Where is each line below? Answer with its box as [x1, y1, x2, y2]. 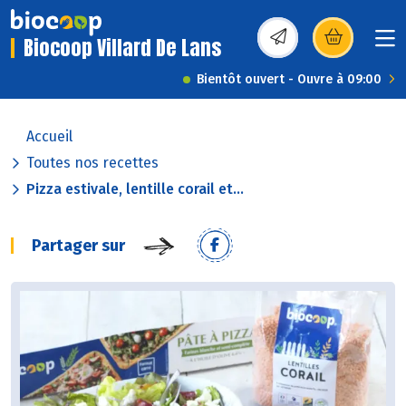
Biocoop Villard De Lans [24, 33, 221, 63]
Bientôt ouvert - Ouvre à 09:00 [197, 72, 382, 88]
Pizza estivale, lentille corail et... [26, 180, 244, 198]
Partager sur [32, 236, 125, 256]
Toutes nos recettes [26, 154, 159, 172]
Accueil [26, 128, 72, 146]
